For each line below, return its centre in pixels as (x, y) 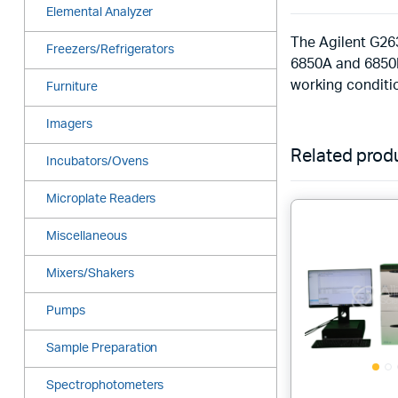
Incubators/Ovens (97, 162)
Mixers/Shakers (90, 274)
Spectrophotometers (105, 386)
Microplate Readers (101, 199)
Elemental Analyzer (100, 13)
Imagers (69, 125)
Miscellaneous (87, 237)
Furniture (72, 88)
